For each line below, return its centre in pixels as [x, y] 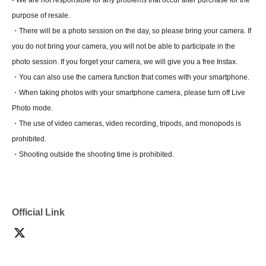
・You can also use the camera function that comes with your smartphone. [131, 77]
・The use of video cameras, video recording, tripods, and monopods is [126, 123]
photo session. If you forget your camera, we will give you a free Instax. [125, 62]
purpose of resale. [41, 15]
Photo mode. [32, 108]
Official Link [38, 212]
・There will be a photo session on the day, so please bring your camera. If [132, 31]
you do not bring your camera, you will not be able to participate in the [123, 46]
